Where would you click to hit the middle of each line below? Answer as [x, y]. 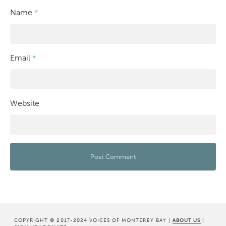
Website [25, 103]
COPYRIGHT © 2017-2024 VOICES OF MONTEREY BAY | [93, 220]
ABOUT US [187, 220]
